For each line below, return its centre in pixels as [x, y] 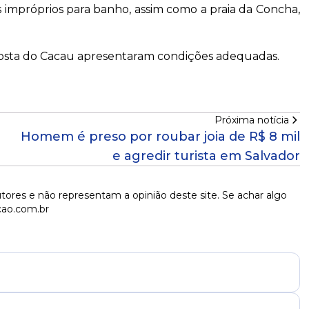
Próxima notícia [251, 120]
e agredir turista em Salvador [206, 156]
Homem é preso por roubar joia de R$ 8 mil [160, 137]
